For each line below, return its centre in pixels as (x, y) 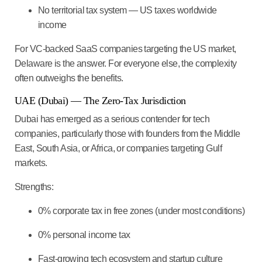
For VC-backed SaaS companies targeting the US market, (125, 49)
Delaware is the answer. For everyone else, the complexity (126, 63)
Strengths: (34, 187)
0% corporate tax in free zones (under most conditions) (142, 211)
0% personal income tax (85, 235)
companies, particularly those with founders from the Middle (127, 133)
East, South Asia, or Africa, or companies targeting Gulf (118, 148)
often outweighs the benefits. (70, 78)
